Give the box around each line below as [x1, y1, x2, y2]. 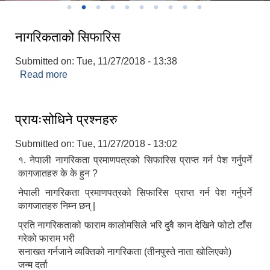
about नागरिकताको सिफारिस [67, 69, 172, 80]
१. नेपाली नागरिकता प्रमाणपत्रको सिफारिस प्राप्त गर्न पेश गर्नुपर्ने [18, 155, 252, 166]
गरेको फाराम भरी [18, 233, 75, 244]
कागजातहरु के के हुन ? [18, 168, 98, 179]
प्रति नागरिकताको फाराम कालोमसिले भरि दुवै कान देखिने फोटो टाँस [18, 220, 252, 231]
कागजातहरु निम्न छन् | [18, 201, 95, 212]
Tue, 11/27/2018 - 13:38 [77, 56, 177, 67]
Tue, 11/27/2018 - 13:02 [77, 139, 177, 149]
